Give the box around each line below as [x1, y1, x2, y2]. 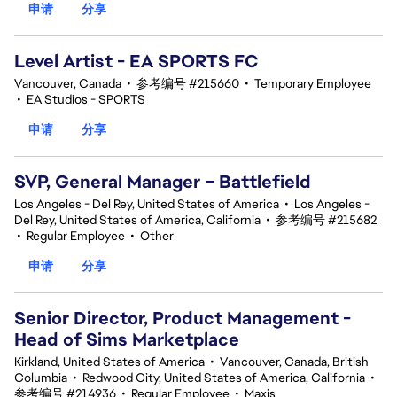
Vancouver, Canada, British [220, 354, 369, 370]
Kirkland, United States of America [14, 354, 205, 370]
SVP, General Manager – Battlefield [14, 170, 311, 193]
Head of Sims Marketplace [14, 328, 239, 351]
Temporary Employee [254, 75, 371, 91]
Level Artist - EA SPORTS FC [14, 50, 259, 73]
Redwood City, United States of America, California [82, 370, 365, 385]
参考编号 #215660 [136, 75, 239, 91]
